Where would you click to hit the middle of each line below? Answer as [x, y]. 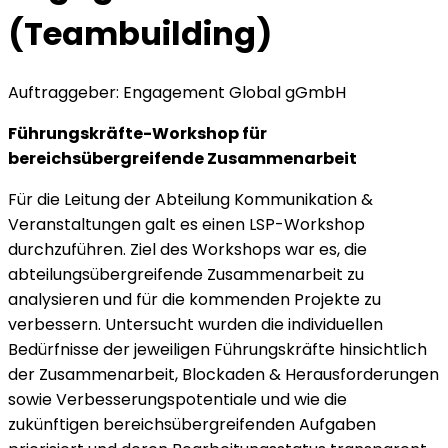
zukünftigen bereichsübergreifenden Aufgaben [192, 424]
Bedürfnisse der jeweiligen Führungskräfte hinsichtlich [217, 349]
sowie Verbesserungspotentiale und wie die [177, 399]
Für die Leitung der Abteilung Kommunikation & [190, 199]
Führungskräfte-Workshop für [137, 133]
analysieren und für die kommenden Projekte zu [194, 299]
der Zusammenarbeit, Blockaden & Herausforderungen [223, 374]
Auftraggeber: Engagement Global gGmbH [177, 92]
